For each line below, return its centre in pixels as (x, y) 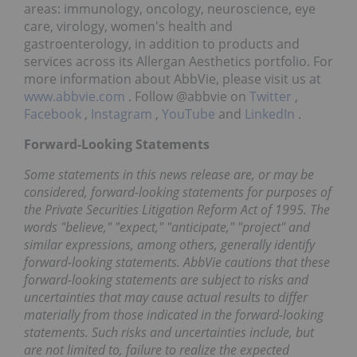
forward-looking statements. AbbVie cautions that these (177, 263)
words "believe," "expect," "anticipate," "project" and (167, 228)
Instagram (123, 114)
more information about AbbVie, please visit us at (173, 79)
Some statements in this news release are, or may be (169, 175)
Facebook (54, 114)
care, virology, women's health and (128, 27)
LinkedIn (271, 114)
